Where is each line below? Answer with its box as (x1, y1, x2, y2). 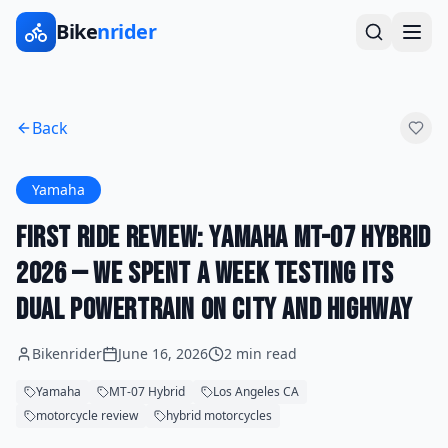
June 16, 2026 (118, 344, 208, 363)
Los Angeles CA (213, 383, 299, 400)
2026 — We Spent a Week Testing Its (16, 256, 394, 292)
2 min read (224, 344, 297, 363)
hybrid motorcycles (166, 407, 272, 424)
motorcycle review (36, 407, 138, 424)
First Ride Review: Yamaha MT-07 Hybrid (16, 220, 431, 256)
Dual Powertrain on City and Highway (16, 292, 414, 328)
